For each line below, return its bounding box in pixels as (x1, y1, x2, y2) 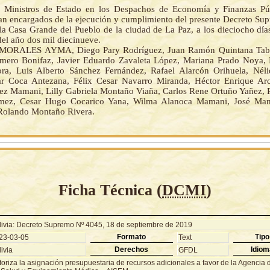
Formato (117, 232, 146, 241)
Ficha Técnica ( (58, 181, 162, 199)
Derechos (115, 245, 148, 254)
